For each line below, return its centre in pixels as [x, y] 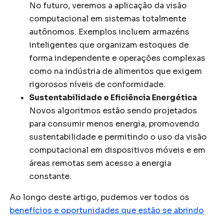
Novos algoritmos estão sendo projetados [113, 110]
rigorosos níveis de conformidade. [97, 84]
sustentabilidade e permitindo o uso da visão [118, 137]
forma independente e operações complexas [117, 58]
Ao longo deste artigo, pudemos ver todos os [100, 197]
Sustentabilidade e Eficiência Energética [113, 97]
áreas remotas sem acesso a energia [100, 163]
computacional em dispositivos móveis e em [117, 150]
